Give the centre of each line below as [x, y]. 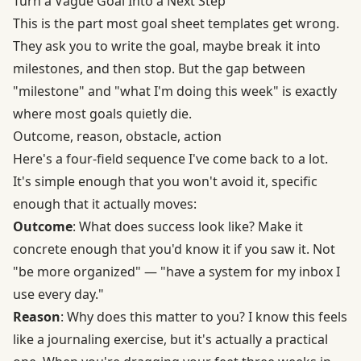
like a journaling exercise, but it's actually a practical [170, 340]
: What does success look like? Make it [188, 227]
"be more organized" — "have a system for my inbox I [176, 272]
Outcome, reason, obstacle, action [117, 137]
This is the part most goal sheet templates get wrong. [176, 24]
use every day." [58, 295]
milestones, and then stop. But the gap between [159, 69]
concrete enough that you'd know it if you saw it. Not [174, 249]
